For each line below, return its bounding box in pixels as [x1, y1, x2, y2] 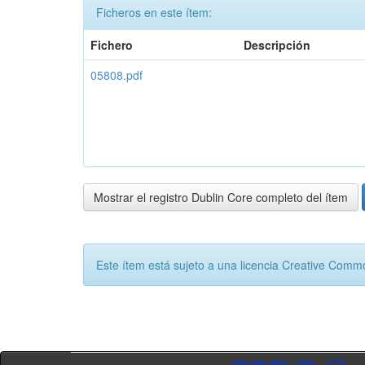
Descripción [244, 37, 310, 53]
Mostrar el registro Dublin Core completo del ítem [94, 189, 348, 205]
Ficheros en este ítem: [96, 4, 212, 20]
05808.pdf [90, 67, 143, 83]
